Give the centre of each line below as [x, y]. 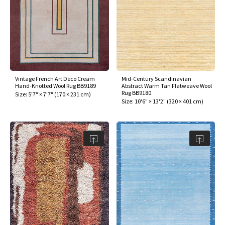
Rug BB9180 [136, 93]
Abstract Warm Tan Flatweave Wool [166, 86]
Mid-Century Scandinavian [156, 79]
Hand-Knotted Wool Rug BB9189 [55, 86]
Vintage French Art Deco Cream [55, 79]
